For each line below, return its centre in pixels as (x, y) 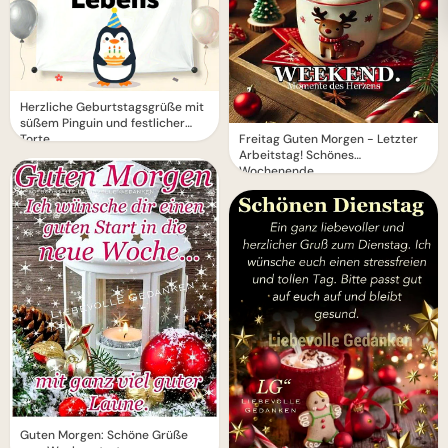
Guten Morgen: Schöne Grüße (104, 435)
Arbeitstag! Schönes (296, 155)
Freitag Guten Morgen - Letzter (328, 139)
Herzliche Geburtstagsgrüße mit (112, 107)
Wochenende (276, 171)
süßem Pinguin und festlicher (102, 123)
